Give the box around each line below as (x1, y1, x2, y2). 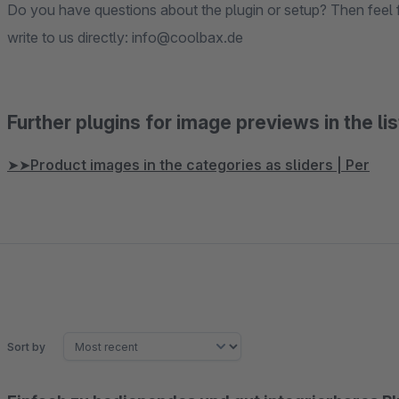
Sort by (7, 339, 45, 354)
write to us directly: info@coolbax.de (7, 28, 243, 46)
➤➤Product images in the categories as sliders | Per (7, 156, 370, 174)
